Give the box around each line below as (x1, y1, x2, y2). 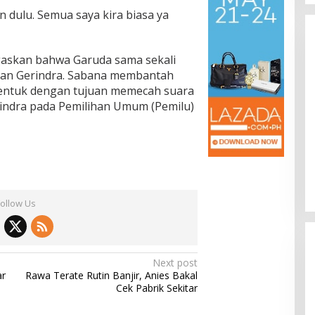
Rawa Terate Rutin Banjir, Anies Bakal (25, 269, 198, 283)
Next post (153, 256, 198, 270)
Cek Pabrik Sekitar (116, 281, 198, 295)
